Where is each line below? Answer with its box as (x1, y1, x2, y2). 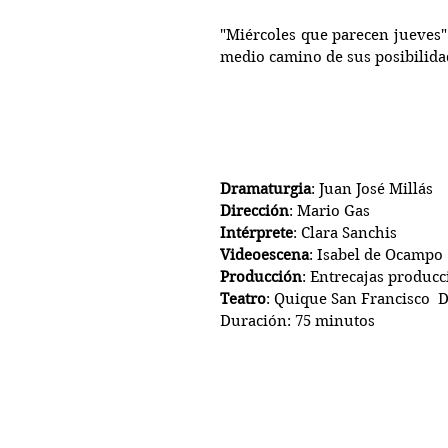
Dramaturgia (220, 180, 311, 199)
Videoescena (220, 246, 309, 265)
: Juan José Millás (311, 180, 433, 199)
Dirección (220, 202, 289, 221)
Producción (220, 268, 302, 287)
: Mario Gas (289, 202, 370, 221)
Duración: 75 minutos (220, 312, 375, 331)
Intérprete (220, 224, 293, 243)
